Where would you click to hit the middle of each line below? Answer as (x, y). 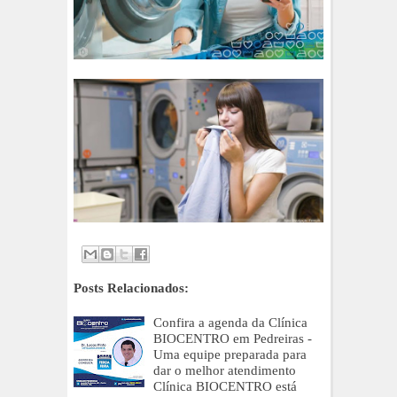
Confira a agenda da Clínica (230, 323)
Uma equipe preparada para (230, 354)
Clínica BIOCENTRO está (225, 386)
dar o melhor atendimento (225, 370)
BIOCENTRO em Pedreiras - (233, 339)
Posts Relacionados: (131, 288)
